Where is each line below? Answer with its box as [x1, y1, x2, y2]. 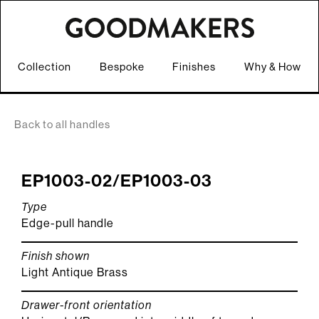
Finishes [172, 60, 216, 73]
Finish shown [21, 249, 90, 263]
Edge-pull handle [21, 216, 114, 230]
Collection [18, 60, 71, 73]
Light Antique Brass [21, 265, 128, 279]
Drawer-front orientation [21, 298, 152, 312]
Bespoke [99, 60, 145, 73]
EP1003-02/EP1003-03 [21, 170, 212, 191]
